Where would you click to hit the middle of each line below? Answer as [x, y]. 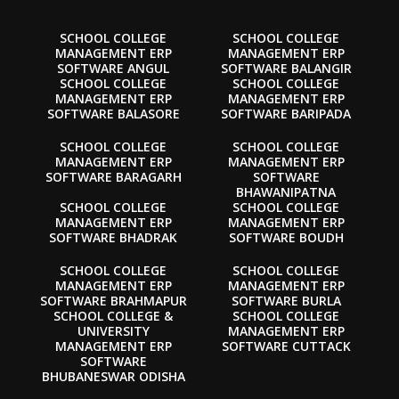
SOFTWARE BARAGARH [113, 176]
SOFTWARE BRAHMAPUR [113, 300]
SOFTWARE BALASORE [113, 113]
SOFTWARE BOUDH [286, 237]
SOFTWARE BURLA [286, 300]
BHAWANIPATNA [286, 191]
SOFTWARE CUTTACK [286, 346]
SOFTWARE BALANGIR [286, 68]
